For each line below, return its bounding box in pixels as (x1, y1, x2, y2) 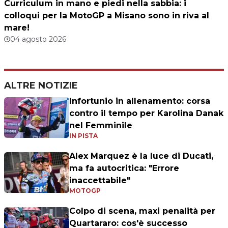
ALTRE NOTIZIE (4, 79, 78, 91)
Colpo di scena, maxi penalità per (69, 206, 215, 216)
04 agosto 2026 (10, 34, 66, 44)
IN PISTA (69, 131, 98, 139)
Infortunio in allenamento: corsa (69, 96, 210, 106)
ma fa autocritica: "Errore (69, 163, 179, 173)
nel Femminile (69, 120, 132, 130)
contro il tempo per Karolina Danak (69, 108, 223, 118)
